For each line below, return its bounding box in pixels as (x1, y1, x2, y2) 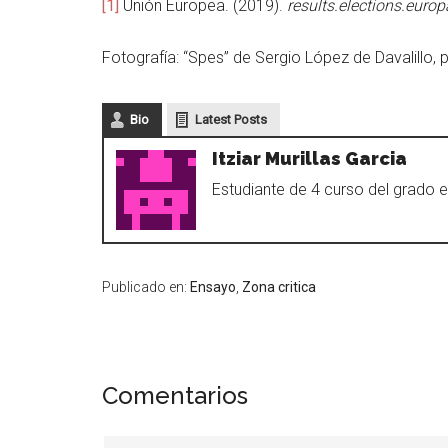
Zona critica (242, 278, 316, 295)
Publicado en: (102, 278, 190, 295)
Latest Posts (195, 111, 267, 127)
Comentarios (102, 380, 248, 410)
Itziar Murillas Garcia (212, 147, 407, 169)
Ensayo (190, 278, 236, 295)
